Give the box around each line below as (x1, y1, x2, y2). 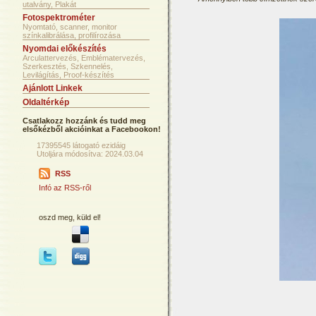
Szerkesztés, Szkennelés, (23, 62, 113, 71)
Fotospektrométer (23, 13, 95, 23)
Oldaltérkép (23, 97, 69, 107)
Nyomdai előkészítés (23, 44, 107, 54)
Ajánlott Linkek (23, 83, 83, 93)
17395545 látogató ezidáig (37, 141, 126, 150)
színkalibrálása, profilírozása (23, 31, 121, 39)
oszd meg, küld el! (39, 213, 101, 221)
